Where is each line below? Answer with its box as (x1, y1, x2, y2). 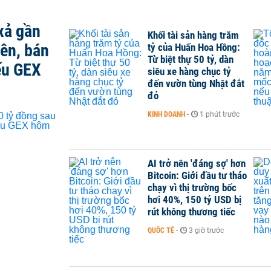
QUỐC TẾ (148, 226, 174, 235)
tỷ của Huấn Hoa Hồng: (148, 41, 240, 53)
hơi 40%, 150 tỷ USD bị (148, 194, 241, 206)
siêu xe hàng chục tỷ (148, 65, 231, 77)
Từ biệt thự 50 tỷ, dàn (148, 53, 233, 65)
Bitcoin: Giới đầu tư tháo (148, 169, 247, 182)
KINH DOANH (148, 110, 185, 119)
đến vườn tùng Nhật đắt (148, 77, 244, 90)
